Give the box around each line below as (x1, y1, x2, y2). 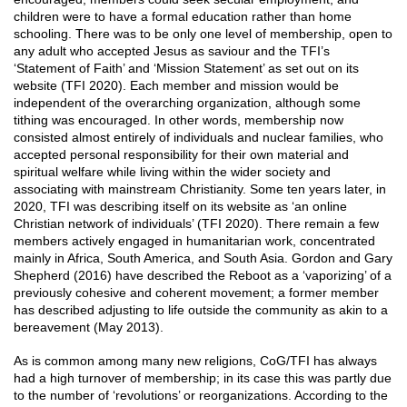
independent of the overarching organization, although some (14, 95, 361, 110)
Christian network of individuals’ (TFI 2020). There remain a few (14, 216, 379, 231)
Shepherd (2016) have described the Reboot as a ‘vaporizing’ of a (14, 268, 392, 283)
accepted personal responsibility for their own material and (14, 147, 349, 162)
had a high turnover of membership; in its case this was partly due (14, 371, 392, 385)
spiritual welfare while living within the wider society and (14, 164, 331, 179)
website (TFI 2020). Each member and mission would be (14, 78, 339, 93)
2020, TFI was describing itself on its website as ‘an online (14, 199, 347, 213)
